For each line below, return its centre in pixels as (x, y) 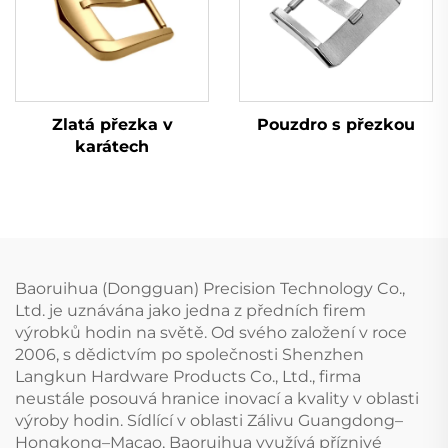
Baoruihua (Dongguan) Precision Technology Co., (210, 288)
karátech (112, 146)
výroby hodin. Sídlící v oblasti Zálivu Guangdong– (209, 420)
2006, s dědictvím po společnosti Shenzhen (189, 354)
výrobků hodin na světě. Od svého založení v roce (211, 332)
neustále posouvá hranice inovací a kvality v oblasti (217, 398)
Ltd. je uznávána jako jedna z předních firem (190, 310)
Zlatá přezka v (112, 124)
